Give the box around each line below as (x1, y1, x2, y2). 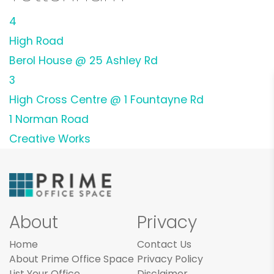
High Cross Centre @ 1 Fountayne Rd (9, 92, 204, 107)
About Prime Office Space (9, 252, 134, 267)
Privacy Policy (137, 252, 203, 267)
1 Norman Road (9, 111, 89, 127)
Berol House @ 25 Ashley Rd (9, 53, 158, 68)
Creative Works (9, 131, 91, 146)
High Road (9, 33, 64, 48)
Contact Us (137, 237, 191, 252)
